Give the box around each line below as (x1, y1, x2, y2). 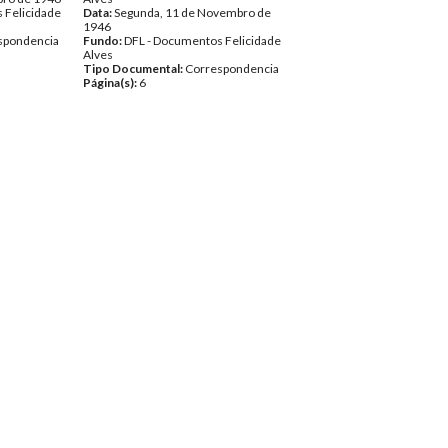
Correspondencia (185, 61, 279, 76)
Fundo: (83, 33, 124, 48)
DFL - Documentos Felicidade (124, 33, 281, 48)
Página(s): (83, 75, 139, 90)
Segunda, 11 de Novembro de (114, 5, 271, 20)
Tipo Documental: (83, 61, 185, 76)
